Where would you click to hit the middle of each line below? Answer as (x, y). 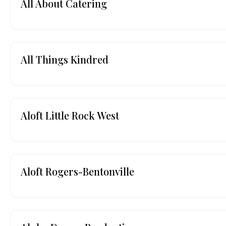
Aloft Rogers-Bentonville (77, 171)
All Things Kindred (65, 59)
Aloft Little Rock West (70, 115)
